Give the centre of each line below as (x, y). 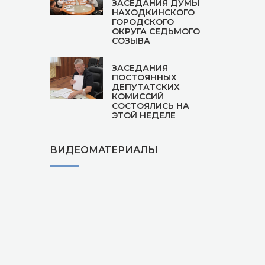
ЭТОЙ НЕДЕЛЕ (143, 115)
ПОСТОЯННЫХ (144, 77)
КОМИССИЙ (138, 96)
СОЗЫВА (131, 41)
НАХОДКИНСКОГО (153, 12)
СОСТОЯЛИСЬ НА (150, 106)
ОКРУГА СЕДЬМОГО (156, 31)
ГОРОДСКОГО (143, 22)
